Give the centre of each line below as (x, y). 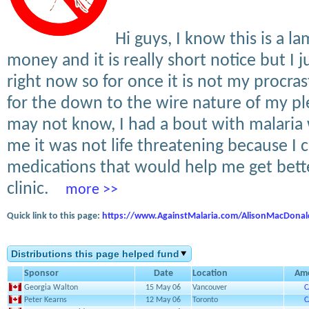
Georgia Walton (51, 288)
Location (210, 273)
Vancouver (210, 288)
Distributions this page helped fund (95, 254)
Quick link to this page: (54, 216)
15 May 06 (163, 288)
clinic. (28, 189)
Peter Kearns (46, 300)
